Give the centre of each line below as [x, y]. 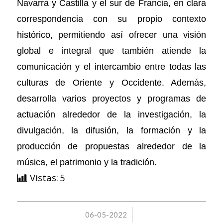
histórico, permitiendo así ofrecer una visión [111, 35]
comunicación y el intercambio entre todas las [111, 67]
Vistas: [44, 178]
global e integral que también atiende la [111, 51]
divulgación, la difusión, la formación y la [111, 130]
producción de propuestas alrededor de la [111, 146]
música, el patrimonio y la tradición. [87, 162]
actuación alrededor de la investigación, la [111, 114]
